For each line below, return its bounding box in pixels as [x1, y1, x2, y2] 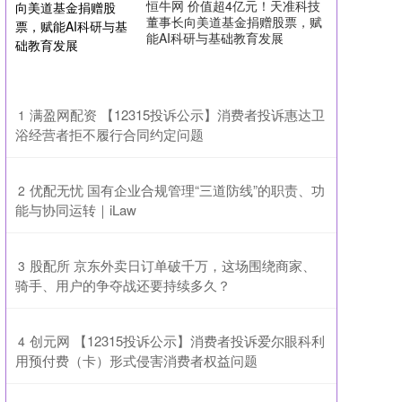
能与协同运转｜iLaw [15, 200, 136, 220]
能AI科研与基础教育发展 [146, 29, 284, 48]
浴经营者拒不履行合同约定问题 [15, 125, 204, 144]
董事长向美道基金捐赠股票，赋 [146, 13, 322, 31]
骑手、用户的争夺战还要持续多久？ [15, 275, 231, 295]
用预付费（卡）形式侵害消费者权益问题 [15, 351, 258, 371]
